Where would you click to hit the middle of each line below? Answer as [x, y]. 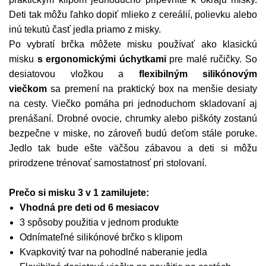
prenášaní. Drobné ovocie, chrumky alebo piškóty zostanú [133, 119]
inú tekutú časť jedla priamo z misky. [85, 30]
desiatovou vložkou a [74, 74]
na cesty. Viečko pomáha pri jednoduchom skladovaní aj [133, 104]
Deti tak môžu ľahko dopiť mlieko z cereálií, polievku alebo [133, 15]
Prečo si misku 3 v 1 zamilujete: [79, 193]
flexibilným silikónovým [198, 74]
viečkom [28, 89]
